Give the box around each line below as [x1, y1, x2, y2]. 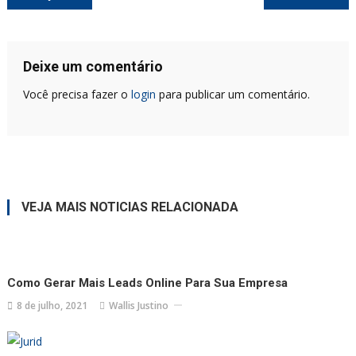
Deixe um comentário [22, 57, 163, 75]
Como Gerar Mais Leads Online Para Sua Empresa [7, 275, 288, 290]
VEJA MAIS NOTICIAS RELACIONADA [21, 199, 238, 215]
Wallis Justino [109, 298, 169, 312]
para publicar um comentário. [155, 86, 310, 102]
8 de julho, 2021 [17, 298, 88, 312]
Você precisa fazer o [22, 86, 131, 102]
